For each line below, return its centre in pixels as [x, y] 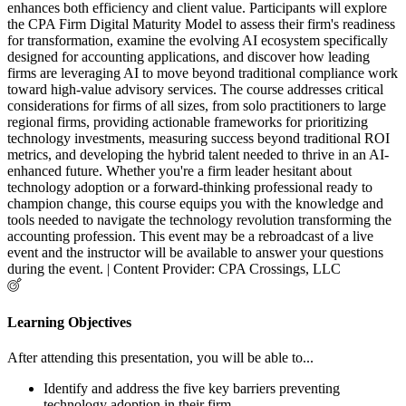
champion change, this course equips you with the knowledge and [195, 204]
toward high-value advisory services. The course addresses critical [195, 90]
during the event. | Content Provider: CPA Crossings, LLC [174, 269]
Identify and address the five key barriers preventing [192, 388]
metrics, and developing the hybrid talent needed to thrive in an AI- [198, 155]
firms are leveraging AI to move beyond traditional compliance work [203, 73]
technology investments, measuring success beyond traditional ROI [198, 139]
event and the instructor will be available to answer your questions [195, 253]
